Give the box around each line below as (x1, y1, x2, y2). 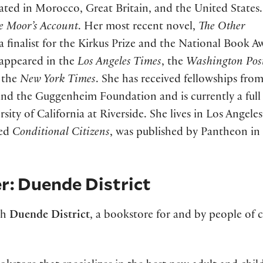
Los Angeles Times (77, 57, 161, 69)
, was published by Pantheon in (110, 127, 260, 140)
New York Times (20, 75, 96, 87)
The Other (198, 22, 245, 34)
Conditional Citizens (12, 127, 110, 140)
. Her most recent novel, (78, 22, 198, 34)
